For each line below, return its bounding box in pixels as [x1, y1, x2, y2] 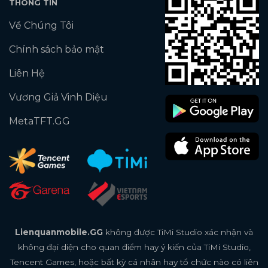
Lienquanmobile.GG [15, 227, 103, 237]
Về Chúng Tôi [9, 20, 74, 32]
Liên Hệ [9, 68, 45, 80]
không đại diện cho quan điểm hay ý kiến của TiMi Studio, [17, 242, 251, 252]
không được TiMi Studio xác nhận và [103, 227, 253, 237]
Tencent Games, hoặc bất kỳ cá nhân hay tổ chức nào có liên [10, 257, 258, 267]
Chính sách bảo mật [9, 44, 104, 56]
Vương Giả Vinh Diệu [9, 92, 108, 103]
